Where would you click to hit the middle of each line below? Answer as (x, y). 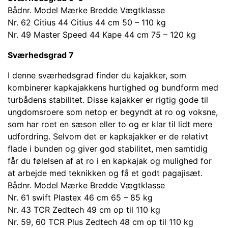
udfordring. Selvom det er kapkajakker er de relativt (108, 136)
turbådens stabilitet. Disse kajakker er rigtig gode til (108, 100)
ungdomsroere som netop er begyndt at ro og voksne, (113, 112)
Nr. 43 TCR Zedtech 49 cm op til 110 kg (84, 210)
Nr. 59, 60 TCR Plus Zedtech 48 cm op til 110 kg (101, 222)
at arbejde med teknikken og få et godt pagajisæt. (105, 173)
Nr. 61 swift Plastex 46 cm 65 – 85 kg (80, 197)
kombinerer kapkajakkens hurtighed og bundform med (113, 88)
